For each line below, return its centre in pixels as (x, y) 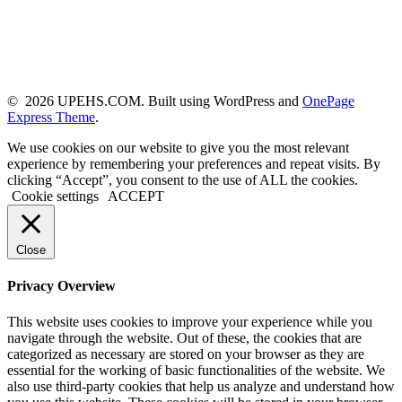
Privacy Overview (61, 286)
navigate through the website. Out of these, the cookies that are (184, 337)
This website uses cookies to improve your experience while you (190, 321)
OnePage (328, 100)
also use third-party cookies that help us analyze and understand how (201, 386)
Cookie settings (55, 196)
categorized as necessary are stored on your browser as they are (186, 354)
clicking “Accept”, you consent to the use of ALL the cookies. (183, 179)
